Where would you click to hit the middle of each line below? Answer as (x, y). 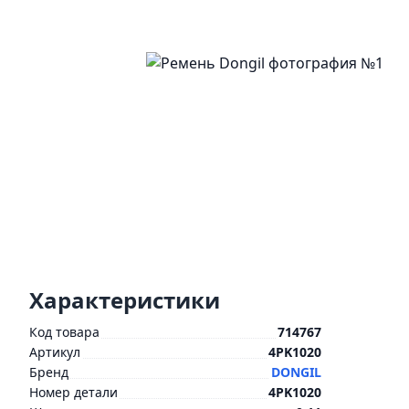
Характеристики (125, 300)
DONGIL (296, 372)
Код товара (64, 332)
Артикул (55, 352)
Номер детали (73, 392)
